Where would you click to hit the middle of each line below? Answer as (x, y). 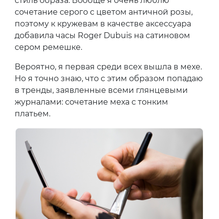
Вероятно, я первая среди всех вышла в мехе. (108, 67)
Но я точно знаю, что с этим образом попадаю (109, 79)
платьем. (33, 114)
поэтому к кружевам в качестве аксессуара (103, 24)
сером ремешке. (48, 47)
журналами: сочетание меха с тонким (91, 102)
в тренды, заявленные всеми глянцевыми (101, 90)
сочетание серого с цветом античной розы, (104, 12)
